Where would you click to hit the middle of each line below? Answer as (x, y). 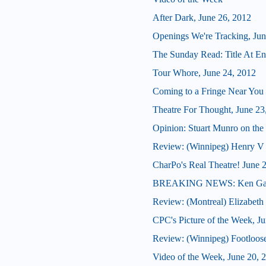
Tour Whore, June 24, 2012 (204, 73)
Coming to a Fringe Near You (208, 91)
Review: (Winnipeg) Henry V (208, 147)
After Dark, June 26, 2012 (202, 18)
